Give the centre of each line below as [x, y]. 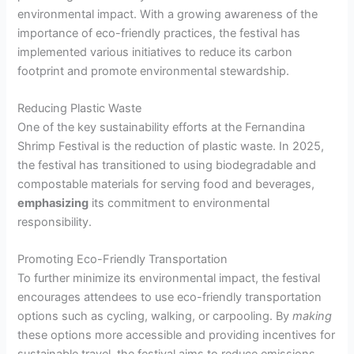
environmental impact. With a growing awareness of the [168, 14]
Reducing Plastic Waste [80, 109]
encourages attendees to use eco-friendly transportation [170, 298]
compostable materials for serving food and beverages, [166, 185]
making [313, 316]
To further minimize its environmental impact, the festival [169, 279]
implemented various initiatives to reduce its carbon [155, 52]
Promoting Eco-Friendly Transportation [123, 260]
